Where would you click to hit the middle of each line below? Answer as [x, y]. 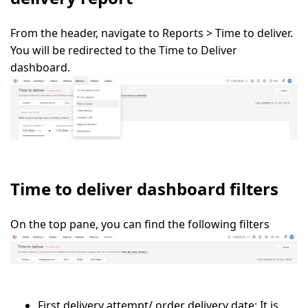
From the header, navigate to [86, 33]
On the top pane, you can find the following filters [140, 224]
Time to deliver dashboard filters [144, 189]
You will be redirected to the [85, 50]
